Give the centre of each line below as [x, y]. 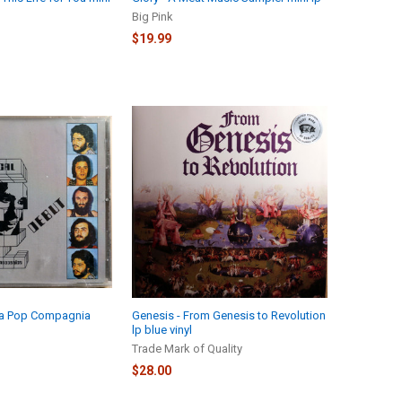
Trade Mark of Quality [187, 349]
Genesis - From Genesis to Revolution [228, 316]
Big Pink [152, 16]
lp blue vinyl [162, 330]
